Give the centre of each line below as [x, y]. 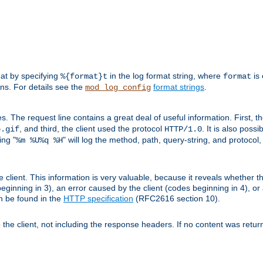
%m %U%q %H [39, 141]
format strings [179, 87]
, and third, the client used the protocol [92, 129]
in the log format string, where [165, 76]
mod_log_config [118, 88]
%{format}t [84, 77]
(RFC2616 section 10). [177, 199]
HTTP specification [98, 199]
